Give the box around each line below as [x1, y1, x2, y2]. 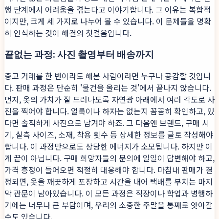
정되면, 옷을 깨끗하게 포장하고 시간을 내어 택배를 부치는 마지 [4, 175, 213, 188]
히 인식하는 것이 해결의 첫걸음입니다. [4, 26, 131, 39]
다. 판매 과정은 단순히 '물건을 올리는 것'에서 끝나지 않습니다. [4, 82, 211, 94]
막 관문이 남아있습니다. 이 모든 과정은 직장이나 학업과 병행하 [4, 187, 213, 199]
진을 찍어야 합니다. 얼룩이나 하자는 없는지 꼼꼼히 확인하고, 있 [4, 105, 215, 117]
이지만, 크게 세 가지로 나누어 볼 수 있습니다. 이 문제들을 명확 [4, 15, 211, 27]
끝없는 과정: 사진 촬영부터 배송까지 [4, 47, 154, 60]
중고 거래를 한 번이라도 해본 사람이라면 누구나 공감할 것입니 [4, 70, 211, 82]
